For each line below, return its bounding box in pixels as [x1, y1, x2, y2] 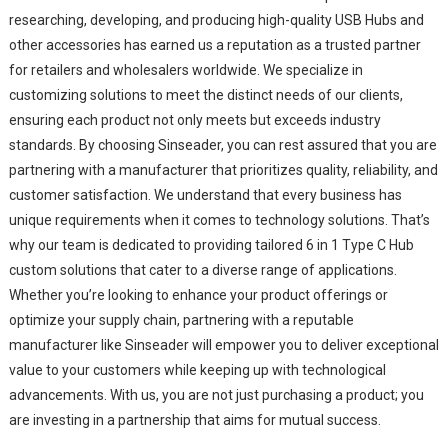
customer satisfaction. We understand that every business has [8, 186, 402, 203]
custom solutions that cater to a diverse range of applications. [8, 261, 397, 278]
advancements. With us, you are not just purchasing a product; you [8, 386, 424, 403]
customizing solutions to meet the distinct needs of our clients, [8, 86, 403, 103]
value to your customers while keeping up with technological [8, 361, 386, 378]
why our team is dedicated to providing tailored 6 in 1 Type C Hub [8, 236, 414, 253]
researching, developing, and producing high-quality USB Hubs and [8, 11, 424, 28]
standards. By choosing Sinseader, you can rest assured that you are [8, 136, 437, 153]
